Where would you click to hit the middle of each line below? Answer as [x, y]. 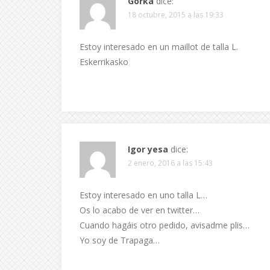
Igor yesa [148, 149]
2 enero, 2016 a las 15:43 [170, 163]
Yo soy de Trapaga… [120, 240]
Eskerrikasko [104, 62]
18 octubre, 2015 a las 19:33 [176, 15]
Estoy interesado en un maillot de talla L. [159, 47]
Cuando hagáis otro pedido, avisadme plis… [165, 225]
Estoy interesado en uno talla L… [143, 195]
